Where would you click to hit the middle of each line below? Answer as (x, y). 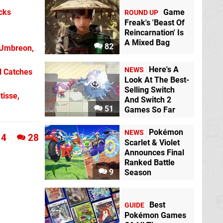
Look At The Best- (157, 80)
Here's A (164, 69)
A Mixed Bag (147, 42)
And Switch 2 (148, 100)
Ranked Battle (150, 162)
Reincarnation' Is (154, 32)
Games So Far (150, 110)
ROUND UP (141, 12)
